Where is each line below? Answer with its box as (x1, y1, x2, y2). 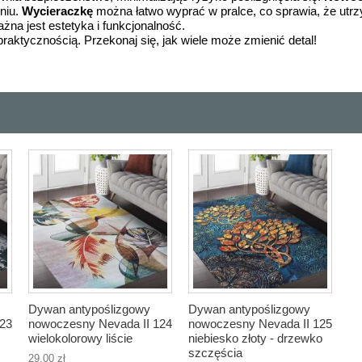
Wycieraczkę (22, 4, 93, 18)
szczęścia (188, 346, 242, 360)
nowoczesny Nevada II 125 (188, 317, 332, 330)
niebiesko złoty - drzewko (188, 331, 322, 345)
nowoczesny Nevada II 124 (28, 317, 172, 330)
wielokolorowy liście (28, 331, 133, 345)
